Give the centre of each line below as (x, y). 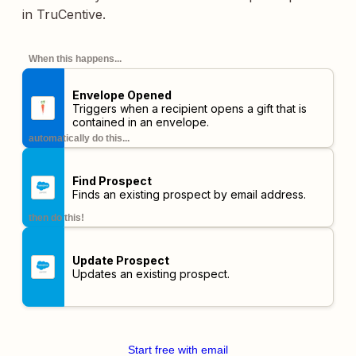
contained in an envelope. (140, 122)
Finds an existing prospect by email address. (189, 194)
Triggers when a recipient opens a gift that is (189, 108)
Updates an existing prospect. (151, 274)
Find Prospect (112, 181)
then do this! (56, 218)
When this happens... (75, 59)
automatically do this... (79, 138)
